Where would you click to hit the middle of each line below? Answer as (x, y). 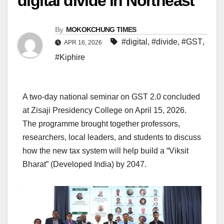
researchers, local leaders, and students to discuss (112, 137)
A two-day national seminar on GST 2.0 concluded (111, 96)
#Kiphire (70, 57)
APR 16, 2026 (83, 42)
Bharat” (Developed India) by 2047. (84, 164)
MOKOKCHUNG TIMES (101, 29)
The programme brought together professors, (101, 123)
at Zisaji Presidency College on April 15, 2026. (104, 110)
